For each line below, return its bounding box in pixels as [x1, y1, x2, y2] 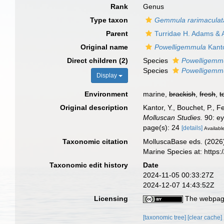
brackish [169, 90, 196, 98]
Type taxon [90, 16, 128, 24]
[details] [181, 124, 203, 131]
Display [96, 72, 119, 79]
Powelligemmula [154, 43, 206, 51]
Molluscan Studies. [143, 113, 203, 121]
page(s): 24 [143, 123, 182, 131]
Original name [80, 43, 128, 51]
